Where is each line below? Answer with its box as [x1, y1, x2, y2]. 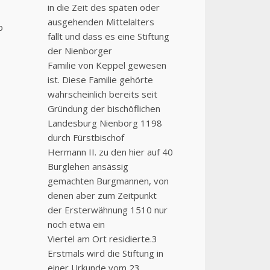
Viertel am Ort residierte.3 [47, 233, 157, 245]
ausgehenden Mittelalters [47, 16, 154, 28]
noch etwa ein [47, 218, 105, 231]
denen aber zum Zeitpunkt [47, 189, 157, 202]
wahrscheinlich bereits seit [47, 88, 157, 101]
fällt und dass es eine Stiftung [47, 30, 169, 43]
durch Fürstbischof [47, 131, 124, 144]
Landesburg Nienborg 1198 [47, 117, 162, 130]
